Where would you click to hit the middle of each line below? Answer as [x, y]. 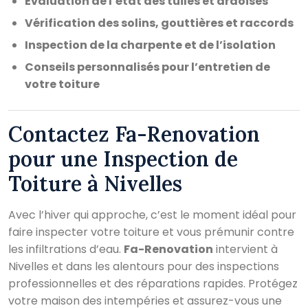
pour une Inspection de [123, 158]
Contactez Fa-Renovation [134, 134]
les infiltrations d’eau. [66, 249]
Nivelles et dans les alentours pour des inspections [144, 266]
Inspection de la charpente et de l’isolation [150, 45]
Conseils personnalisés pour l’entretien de [147, 67]
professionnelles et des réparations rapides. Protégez [153, 283]
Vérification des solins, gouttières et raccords [159, 23]
